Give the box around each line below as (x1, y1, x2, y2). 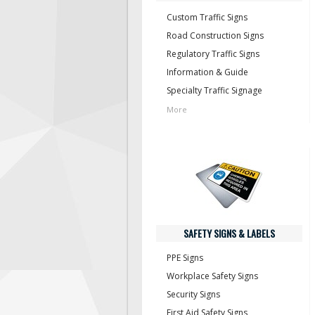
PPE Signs (167, 252, 203, 264)
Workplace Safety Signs (167, 270, 258, 282)
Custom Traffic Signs (167, 11, 247, 23)
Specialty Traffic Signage (167, 84, 262, 96)
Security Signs (167, 288, 220, 300)
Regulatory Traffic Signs (167, 48, 259, 60)
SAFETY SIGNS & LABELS (184, 226, 275, 240)
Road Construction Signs (167, 30, 264, 41)
